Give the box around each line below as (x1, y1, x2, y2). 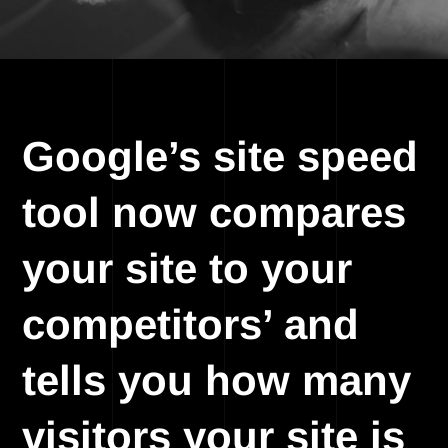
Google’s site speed (22, 133, 419, 180)
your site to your (22, 245, 353, 292)
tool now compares (22, 189, 407, 236)
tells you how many (22, 357, 412, 404)
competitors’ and (22, 301, 360, 348)
